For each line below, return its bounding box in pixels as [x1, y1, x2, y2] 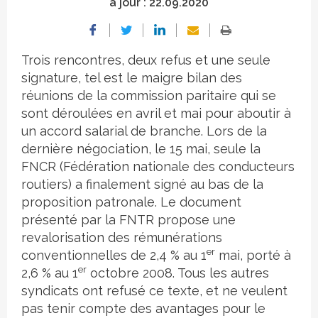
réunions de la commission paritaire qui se [21, 88, 276, 103]
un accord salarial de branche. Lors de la [21, 124, 267, 138]
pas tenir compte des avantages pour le [21, 301, 265, 316]
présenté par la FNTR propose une [21, 212, 236, 227]
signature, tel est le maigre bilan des [21, 70, 242, 85]
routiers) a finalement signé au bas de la [21, 177, 263, 192]
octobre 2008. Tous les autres [87, 265, 269, 280]
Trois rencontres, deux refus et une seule [21, 53, 270, 67]
